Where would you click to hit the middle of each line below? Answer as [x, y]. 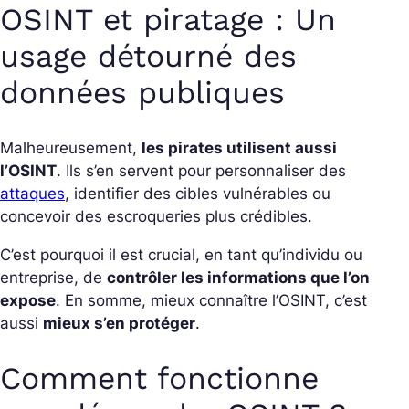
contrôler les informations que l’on [238, 277]
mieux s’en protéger [119, 323]
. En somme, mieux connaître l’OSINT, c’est [211, 300]
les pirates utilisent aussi [239, 147]
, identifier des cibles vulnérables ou [198, 193]
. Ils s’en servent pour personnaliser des [201, 170]
